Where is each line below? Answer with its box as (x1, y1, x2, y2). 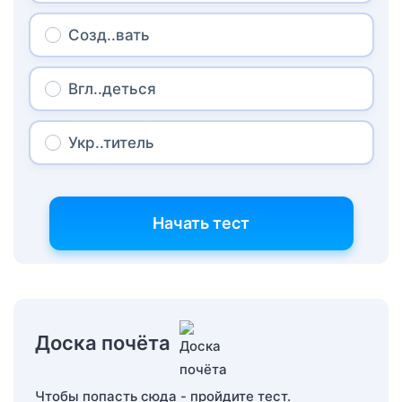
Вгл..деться (67, 79, 156, 98)
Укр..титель (67, 133, 154, 152)
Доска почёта (35, 330, 170, 354)
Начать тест (153, 213, 249, 232)
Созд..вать (67, 25, 150, 44)
